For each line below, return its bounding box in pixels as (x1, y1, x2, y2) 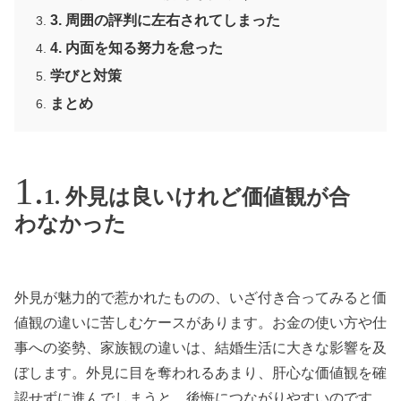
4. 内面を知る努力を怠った (50, 40, 224, 56)
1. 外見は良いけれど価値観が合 (44, 185, 350, 209)
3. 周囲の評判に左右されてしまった (50, 13, 281, 29)
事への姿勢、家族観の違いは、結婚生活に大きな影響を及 (14, 339, 387, 355)
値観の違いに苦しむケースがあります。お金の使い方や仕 (14, 314, 387, 330)
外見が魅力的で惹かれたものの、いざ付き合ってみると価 (14, 289, 387, 305)
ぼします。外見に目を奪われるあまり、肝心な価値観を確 (14, 364, 387, 380)
